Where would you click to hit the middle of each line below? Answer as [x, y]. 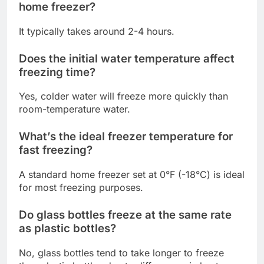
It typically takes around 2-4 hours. [97, 31]
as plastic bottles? [67, 229]
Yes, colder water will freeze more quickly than [123, 96]
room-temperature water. [75, 109]
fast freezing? [56, 150]
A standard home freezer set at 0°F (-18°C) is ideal [132, 175]
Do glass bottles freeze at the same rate [125, 215]
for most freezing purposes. [81, 188]
